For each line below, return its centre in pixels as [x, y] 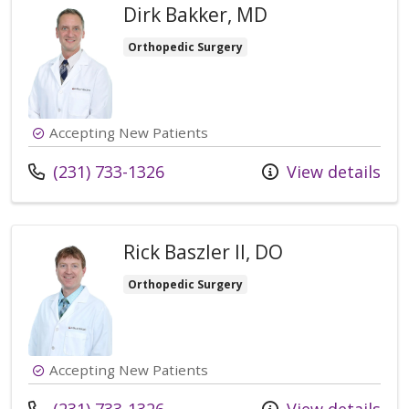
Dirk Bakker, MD [195, 15]
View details [331, 172]
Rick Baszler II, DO [203, 252]
